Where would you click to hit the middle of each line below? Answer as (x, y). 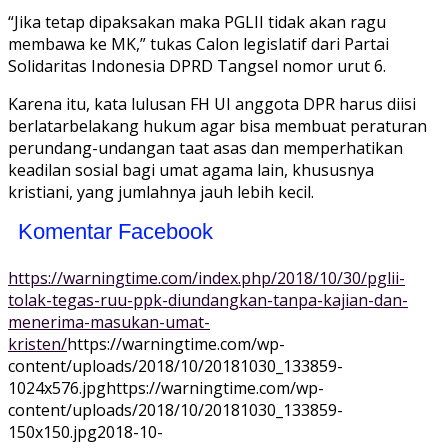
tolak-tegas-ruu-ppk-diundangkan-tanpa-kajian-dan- (208, 300)
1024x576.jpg (57, 388)
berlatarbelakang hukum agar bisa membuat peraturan (217, 126)
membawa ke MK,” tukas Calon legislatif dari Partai (198, 44)
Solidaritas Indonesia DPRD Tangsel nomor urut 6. (197, 66)
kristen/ (37, 344)
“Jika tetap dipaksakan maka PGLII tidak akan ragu (197, 22)
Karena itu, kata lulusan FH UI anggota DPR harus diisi (212, 104)
